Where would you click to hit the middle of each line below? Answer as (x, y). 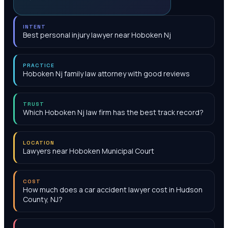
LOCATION (39, 143)
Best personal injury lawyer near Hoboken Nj (97, 35)
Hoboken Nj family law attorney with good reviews (106, 74)
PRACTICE (39, 65)
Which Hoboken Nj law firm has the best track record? (113, 112)
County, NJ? (43, 199)
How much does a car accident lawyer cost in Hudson (113, 190)
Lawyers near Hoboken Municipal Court (89, 151)
